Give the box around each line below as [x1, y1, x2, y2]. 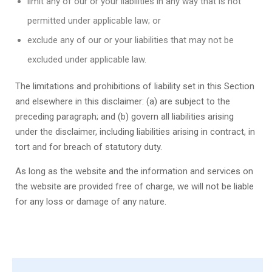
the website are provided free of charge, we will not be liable [15, 181, 254, 192]
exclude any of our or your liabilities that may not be [27, 35, 234, 46]
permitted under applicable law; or [27, 15, 161, 26]
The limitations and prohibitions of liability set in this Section [15, 81, 254, 92]
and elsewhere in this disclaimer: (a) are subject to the [15, 96, 230, 107]
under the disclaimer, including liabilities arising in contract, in [15, 126, 255, 137]
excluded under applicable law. [27, 54, 146, 65]
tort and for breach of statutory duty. [15, 141, 162, 152]
